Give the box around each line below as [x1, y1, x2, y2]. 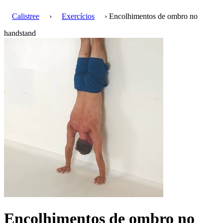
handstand [4, 29, 36, 37]
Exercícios [62, 12, 95, 20]
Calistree [12, 12, 39, 20]
